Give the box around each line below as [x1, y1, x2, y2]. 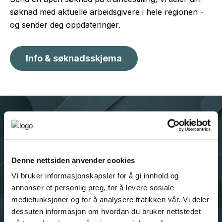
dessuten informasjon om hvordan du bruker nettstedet [11, 207, 201, 216]
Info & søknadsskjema [26, 53, 122, 64]
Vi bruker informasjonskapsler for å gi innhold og [11, 171, 179, 180]
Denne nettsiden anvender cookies [11, 156, 135, 165]
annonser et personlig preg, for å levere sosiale [11, 183, 174, 192]
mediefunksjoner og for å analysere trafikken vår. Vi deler [11, 195, 209, 204]
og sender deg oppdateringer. [10, 20, 120, 30]
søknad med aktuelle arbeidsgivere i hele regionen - [10, 7, 204, 17]
